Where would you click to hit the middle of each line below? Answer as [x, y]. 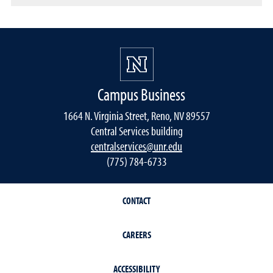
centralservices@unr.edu [136, 146]
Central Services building [136, 130]
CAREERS [136, 234]
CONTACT [136, 200]
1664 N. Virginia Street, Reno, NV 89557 [136, 115]
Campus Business [141, 94]
